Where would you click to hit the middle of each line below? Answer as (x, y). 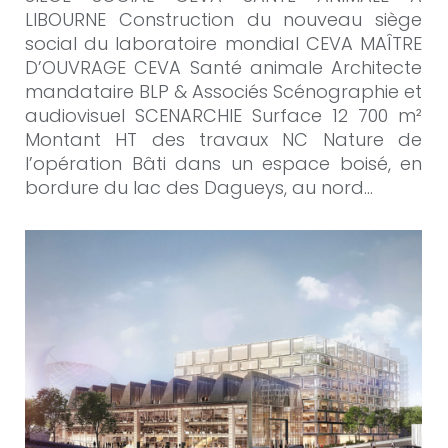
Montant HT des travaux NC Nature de (223, 139)
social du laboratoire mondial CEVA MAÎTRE (223, 43)
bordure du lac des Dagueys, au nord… (199, 187)
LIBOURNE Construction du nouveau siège (223, 19)
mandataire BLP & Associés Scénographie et (223, 91)
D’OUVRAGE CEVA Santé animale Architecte (223, 67)
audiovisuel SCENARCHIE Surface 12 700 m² (223, 115)
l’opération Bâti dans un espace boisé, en (223, 163)
